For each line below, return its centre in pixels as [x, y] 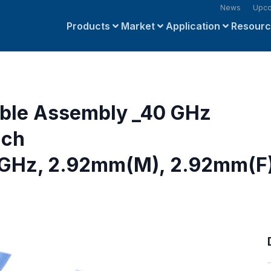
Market [138, 26]
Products [88, 26]
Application [193, 26]
